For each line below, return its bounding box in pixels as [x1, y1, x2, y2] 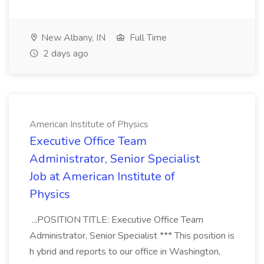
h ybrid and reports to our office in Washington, [29, 245, 220, 258]
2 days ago [41, 47, 88, 60]
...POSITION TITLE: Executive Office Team [29, 213, 203, 226]
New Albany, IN [39, 31, 105, 44]
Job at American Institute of [29, 169, 175, 184]
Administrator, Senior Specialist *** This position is [29, 229, 235, 242]
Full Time [127, 31, 167, 44]
